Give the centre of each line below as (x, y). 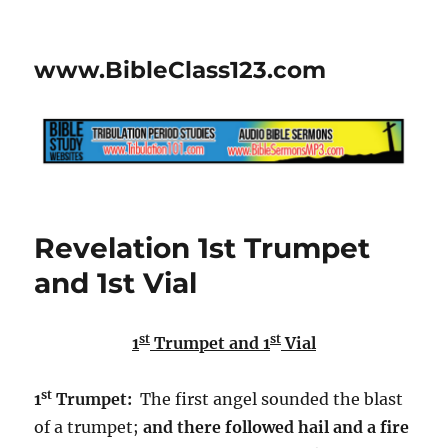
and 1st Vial (116, 282)
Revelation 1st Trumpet (202, 247)
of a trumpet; (89, 426)
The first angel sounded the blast (272, 398)
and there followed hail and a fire (276, 426)
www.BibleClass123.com (180, 70)
